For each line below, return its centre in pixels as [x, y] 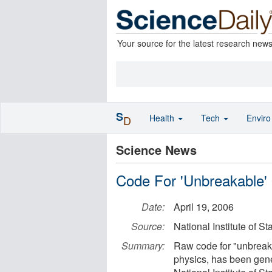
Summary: [143, 246]
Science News [156, 150]
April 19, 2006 [204, 207]
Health [163, 118]
